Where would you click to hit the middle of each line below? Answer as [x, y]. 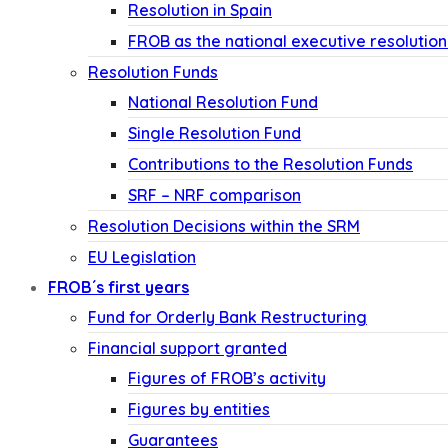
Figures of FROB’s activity [227, 378]
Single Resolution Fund [214, 133]
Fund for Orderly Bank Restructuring [227, 317]
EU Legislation [142, 257]
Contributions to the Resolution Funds [270, 164]
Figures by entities [199, 409]
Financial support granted [187, 348]
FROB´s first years [118, 287]
